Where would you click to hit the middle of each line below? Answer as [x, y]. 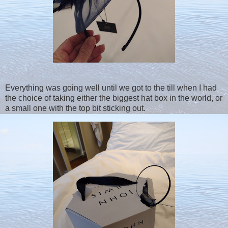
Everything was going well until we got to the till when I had [111, 88]
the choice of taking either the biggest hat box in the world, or [114, 98]
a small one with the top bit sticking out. [75, 108]
